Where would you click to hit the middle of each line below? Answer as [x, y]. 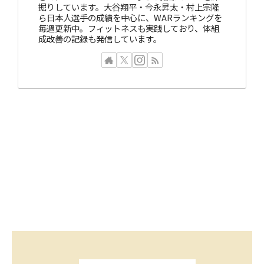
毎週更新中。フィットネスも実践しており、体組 [129, 28]
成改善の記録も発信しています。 [100, 38]
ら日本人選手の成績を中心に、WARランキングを [131, 17]
